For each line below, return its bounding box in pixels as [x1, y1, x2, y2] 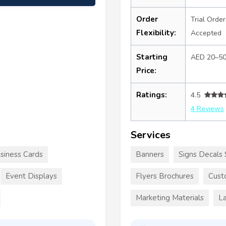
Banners [136, 149, 164, 159]
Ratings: [136, 89, 167, 100]
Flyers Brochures [136, 171, 194, 181]
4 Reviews [191, 103, 224, 114]
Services [131, 128, 171, 142]
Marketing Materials [136, 192, 204, 203]
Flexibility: [136, 27, 176, 38]
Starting [136, 51, 167, 62]
